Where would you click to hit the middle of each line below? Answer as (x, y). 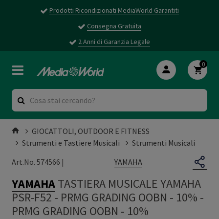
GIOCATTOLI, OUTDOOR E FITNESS (91, 131)
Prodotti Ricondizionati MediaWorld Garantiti (114, 10)
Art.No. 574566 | (38, 162)
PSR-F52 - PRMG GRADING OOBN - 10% (105, 197)
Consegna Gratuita (114, 26)
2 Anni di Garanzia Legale (114, 42)
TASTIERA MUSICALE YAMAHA (129, 183)
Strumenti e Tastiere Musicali (71, 142)
